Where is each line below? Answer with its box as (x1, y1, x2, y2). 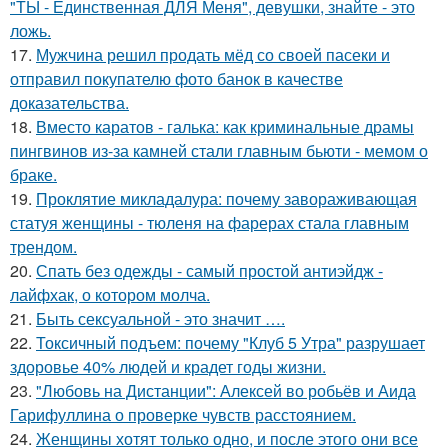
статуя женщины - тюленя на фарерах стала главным (10, 210, 409, 234)
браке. (10, 162, 57, 186)
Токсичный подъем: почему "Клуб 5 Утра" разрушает (36, 330, 425, 354)
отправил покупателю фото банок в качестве (10, 66, 343, 90)
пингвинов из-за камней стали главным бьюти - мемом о (10, 138, 428, 162)
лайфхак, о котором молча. (10, 282, 210, 306)
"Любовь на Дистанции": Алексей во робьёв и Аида (36, 378, 416, 402)
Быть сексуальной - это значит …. (36, 306, 285, 330)
